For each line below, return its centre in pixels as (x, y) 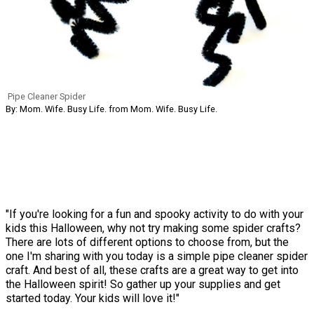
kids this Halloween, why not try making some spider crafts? (153, 228)
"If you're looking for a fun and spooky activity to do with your (155, 214)
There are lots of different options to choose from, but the (147, 242)
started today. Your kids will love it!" (93, 298)
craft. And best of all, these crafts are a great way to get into (152, 270)
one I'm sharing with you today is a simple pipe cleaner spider (157, 256)
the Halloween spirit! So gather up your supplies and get (143, 284)
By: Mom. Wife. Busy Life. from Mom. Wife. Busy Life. (111, 109)
